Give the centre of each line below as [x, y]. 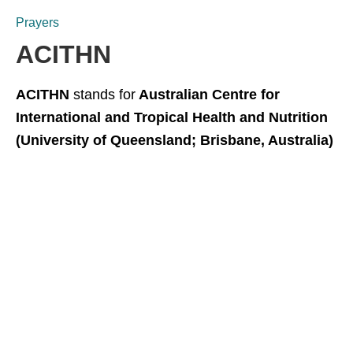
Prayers [37, 22]
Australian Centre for [208, 95]
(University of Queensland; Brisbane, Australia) [175, 140]
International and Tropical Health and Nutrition [172, 117]
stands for [102, 95]
